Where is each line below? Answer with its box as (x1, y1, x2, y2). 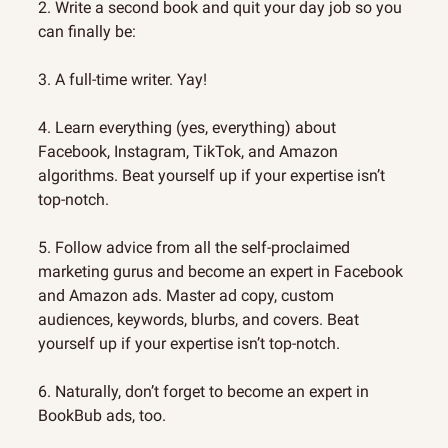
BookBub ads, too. (38, 406, 166, 426)
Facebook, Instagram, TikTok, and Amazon (38, 142, 338, 162)
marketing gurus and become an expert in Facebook (38, 262, 403, 282)
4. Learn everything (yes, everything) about (38, 118, 336, 138)
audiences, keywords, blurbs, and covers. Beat (38, 310, 359, 330)
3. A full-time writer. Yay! (38, 70, 207, 90)
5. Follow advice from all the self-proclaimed (38, 238, 350, 258)
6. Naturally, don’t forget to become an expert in (38, 382, 369, 402)
